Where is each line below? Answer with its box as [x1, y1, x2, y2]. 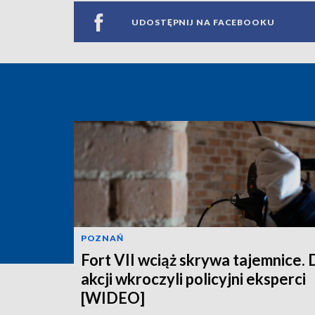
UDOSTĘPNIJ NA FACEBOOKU [131, 16, 275, 27]
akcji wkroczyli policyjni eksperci [81, 269, 306, 288]
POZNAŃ [81, 232, 124, 243]
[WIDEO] [81, 288, 145, 307]
